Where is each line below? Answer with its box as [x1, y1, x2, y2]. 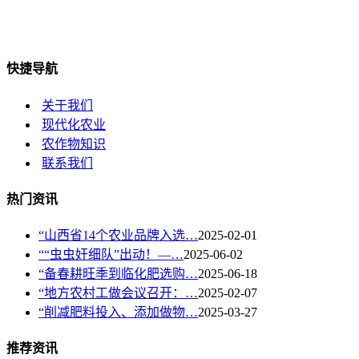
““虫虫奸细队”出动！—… [38, 248, 184, 262]
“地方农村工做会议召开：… [38, 286, 198, 301]
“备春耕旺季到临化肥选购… [38, 267, 198, 281]
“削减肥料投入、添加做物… [38, 305, 198, 320]
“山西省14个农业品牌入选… [38, 228, 198, 243]
